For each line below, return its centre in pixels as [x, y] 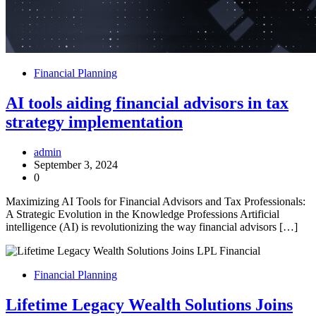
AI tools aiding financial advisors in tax [147, 103]
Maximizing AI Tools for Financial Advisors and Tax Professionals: [156, 202]
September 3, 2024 [76, 165]
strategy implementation [94, 122]
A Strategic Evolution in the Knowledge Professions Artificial [142, 214]
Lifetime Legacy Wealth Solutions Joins [149, 304]
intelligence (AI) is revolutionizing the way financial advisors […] [152, 227]
